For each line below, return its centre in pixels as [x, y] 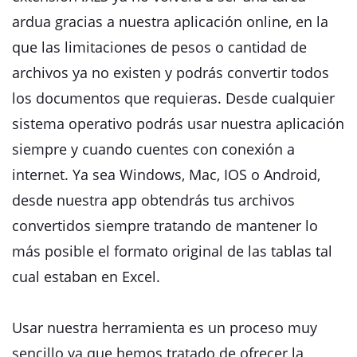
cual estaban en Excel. [86, 277]
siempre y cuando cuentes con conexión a [153, 149]
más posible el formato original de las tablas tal [172, 251]
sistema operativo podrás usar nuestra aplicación [178, 124]
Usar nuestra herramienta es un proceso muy [165, 328]
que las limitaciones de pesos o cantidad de [159, 47]
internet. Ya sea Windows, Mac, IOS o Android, [166, 175]
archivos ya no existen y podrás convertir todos [171, 73]
